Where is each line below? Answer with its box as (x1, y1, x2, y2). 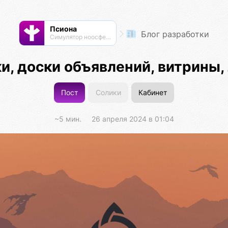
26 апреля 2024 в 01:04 (91, 114, 174, 123)
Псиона (49, 24, 77, 33)
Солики (95, 88, 121, 97)
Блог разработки (138, 28, 210, 39)
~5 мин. (54, 114, 81, 123)
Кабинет (138, 88, 167, 97)
